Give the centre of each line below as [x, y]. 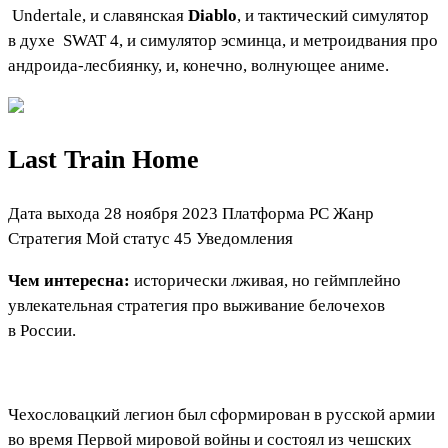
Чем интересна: [71, 280]
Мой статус [128, 238]
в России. [42, 330]
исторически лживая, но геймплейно [267, 280]
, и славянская [135, 16]
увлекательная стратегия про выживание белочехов [196, 305]
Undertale [47, 16]
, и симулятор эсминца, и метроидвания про [278, 41]
